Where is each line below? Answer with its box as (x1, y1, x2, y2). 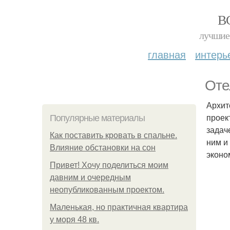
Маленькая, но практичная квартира (50, 203, 188, 212)
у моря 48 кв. (50, 215, 99, 224)
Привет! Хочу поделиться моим (50, 161, 168, 169)
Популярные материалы (50, 113, 145, 123)
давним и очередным (50, 173, 131, 182)
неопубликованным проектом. (50, 185, 164, 194)
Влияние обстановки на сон (50, 143, 156, 152)
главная (148, 47, 186, 62)
